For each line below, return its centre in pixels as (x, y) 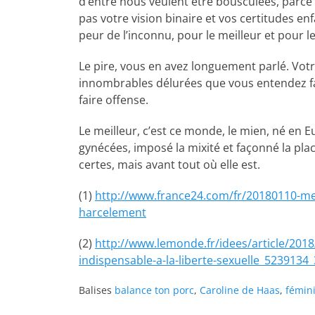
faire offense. (114, 100)
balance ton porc (154, 290)
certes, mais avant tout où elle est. (169, 165)
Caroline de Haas (240, 290)
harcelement (112, 212)
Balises (97, 290)
